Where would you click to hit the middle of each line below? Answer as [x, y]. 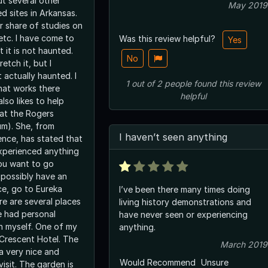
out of [143, 83]
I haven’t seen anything [173, 137]
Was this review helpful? [168, 38]
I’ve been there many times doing [185, 189]
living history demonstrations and [185, 202]
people [178, 83]
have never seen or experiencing [183, 214]
